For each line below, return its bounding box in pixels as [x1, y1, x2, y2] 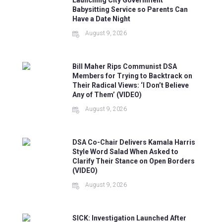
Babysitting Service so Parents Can [72, 5, 188, 14]
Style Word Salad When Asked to [72, 148, 179, 156]
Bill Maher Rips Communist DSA [72, 62, 177, 71]
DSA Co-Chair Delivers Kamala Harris [72, 138, 196, 147]
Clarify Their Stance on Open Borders [72, 157, 195, 166]
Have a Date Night [72, 15, 131, 23]
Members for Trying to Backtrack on [72, 72, 193, 80]
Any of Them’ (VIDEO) [72, 91, 142, 99]
